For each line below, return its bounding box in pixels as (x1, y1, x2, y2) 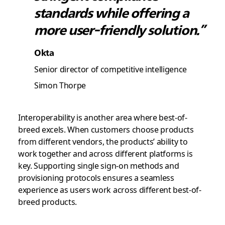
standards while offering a (34, 6, 189, 21)
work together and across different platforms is (18, 147, 193, 159)
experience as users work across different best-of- (18, 183, 201, 195)
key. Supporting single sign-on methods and (18, 159, 179, 171)
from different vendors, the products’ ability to (18, 135, 188, 147)
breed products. (18, 195, 77, 207)
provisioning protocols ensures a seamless (18, 171, 174, 183)
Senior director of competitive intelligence (34, 63, 187, 75)
